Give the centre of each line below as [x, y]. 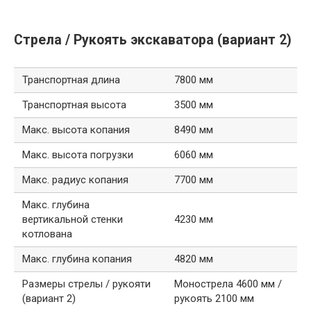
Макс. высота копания [76, 130]
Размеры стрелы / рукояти [86, 284]
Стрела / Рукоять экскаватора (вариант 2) [153, 40]
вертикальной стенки [73, 220]
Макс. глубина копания [77, 259]
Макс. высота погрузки [78, 155]
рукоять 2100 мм [214, 299]
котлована [47, 234]
